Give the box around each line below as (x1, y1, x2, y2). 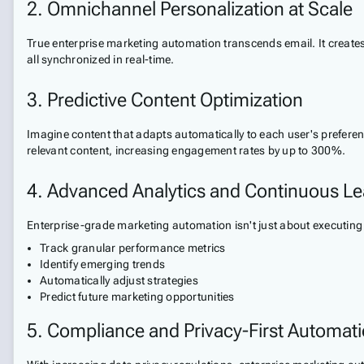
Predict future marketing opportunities (40, 290, 235, 303)
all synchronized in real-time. (27, 53, 175, 66)
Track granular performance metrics (40, 241, 226, 254)
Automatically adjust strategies (40, 274, 198, 287)
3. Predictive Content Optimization (27, 89, 303, 111)
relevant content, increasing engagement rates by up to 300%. (27, 144, 345, 157)
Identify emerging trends (40, 258, 165, 271)
